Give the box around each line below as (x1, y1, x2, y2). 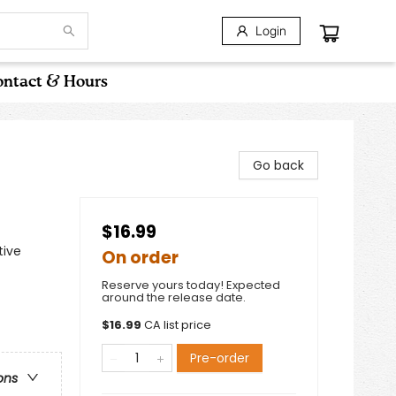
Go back (253, 156, 304, 174)
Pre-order (190, 349, 249, 367)
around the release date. (102, 289, 246, 306)
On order (102, 246, 179, 270)
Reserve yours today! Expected (102, 277, 280, 293)
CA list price (144, 317, 211, 332)
